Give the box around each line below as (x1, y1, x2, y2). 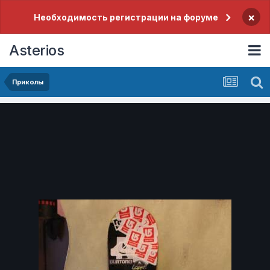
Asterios (9, 41, 64, 59)
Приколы (12, 78, 43, 86)
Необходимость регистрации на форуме (33, 12, 218, 22)
